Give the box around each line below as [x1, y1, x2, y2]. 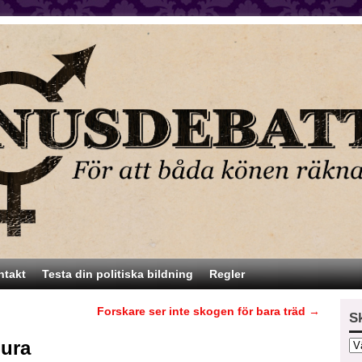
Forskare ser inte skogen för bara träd [97, 305, 309, 318]
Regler [209, 267, 245, 281]
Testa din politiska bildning [42, 267, 193, 281]
